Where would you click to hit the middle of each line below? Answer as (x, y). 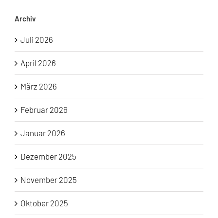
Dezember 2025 (48, 156)
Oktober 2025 (44, 203)
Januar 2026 (43, 133)
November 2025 (49, 180)
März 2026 (39, 86)
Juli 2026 (37, 40)
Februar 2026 (44, 110)
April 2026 (38, 63)
